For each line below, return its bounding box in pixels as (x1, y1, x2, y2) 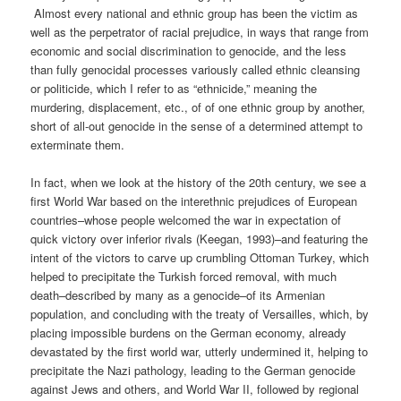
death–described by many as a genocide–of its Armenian (30, 286, 326, 303)
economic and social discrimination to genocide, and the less (30, 41, 347, 59)
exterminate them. (30, 135, 125, 153)
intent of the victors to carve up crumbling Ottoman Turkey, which (30, 248, 370, 266)
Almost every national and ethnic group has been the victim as (30, 4, 359, 21)
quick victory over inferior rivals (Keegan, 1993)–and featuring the (30, 229, 369, 247)
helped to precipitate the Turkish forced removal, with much (30, 267, 337, 285)
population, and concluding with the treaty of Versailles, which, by (30, 304, 370, 322)
